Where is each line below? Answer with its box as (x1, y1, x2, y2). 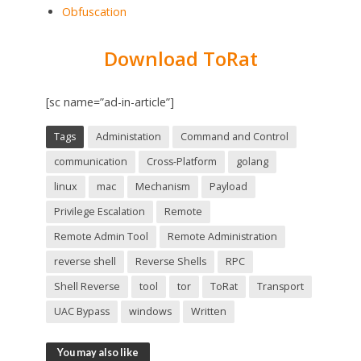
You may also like (56, 346, 139, 359)
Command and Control (180, 130, 288, 144)
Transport (256, 280, 304, 294)
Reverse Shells (135, 255, 206, 269)
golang (235, 155, 268, 169)
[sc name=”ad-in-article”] (45, 94, 174, 110)
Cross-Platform (146, 155, 217, 169)
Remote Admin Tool (53, 230, 148, 244)
